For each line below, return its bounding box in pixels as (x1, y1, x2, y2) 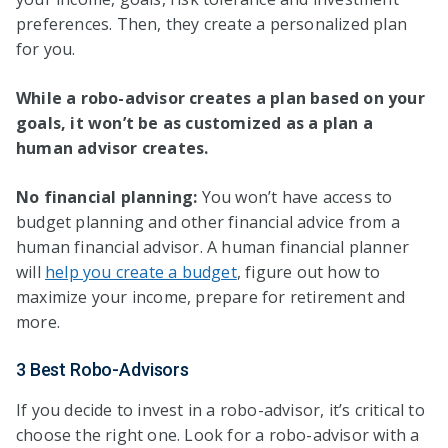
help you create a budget (45, 260, 237, 283)
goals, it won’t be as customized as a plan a (16, 111, 373, 134)
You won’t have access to (201, 185, 393, 208)
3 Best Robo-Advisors (16, 358, 189, 380)
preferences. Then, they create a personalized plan (16, 12, 408, 35)
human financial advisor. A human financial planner (16, 235, 410, 258)
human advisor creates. (16, 136, 209, 159)
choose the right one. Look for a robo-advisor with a (16, 423, 420, 446)
